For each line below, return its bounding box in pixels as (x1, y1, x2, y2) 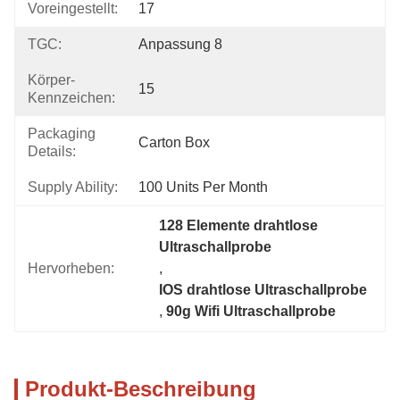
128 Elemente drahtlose (159, 218, 319, 233)
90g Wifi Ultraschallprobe (166, 304, 337, 319)
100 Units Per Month (138, 179, 268, 195)
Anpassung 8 (138, 37, 222, 52)
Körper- (28, 72, 75, 87)
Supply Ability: (28, 179, 118, 195)
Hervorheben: (28, 261, 114, 276)
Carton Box (138, 135, 210, 150)
